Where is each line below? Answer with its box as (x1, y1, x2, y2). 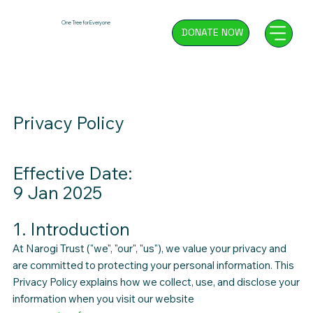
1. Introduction (12, 218, 130, 240)
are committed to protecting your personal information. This (12, 259, 294, 272)
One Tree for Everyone (61, 19, 110, 26)
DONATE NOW (181, 26, 243, 39)
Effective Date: (12, 162, 132, 184)
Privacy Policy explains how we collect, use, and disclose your (12, 275, 300, 289)
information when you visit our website (12, 292, 194, 306)
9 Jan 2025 (12, 182, 102, 204)
